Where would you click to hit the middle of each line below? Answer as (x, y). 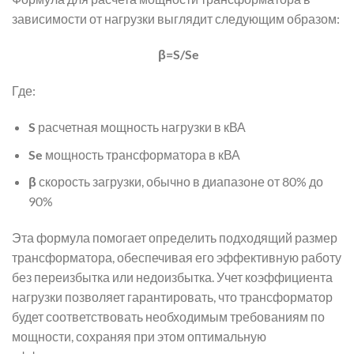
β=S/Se (177, 55)
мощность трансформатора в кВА (141, 154)
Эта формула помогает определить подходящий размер (175, 237)
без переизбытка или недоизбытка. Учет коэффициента (172, 277)
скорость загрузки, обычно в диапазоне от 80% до (179, 182)
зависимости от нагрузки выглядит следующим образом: (176, 18)
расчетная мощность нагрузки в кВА (140, 127)
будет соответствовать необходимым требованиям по (168, 316)
